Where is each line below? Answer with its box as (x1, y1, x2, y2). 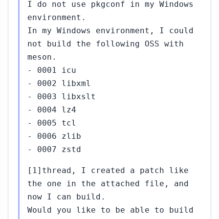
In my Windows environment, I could (27, 26, 194, 35)
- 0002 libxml (27, 79, 91, 88)
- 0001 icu (27, 66, 76, 75)
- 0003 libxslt (27, 92, 96, 101)
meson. (27, 52, 57, 62)
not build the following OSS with (27, 39, 184, 48)
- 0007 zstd (27, 145, 81, 154)
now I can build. (27, 192, 106, 201)
